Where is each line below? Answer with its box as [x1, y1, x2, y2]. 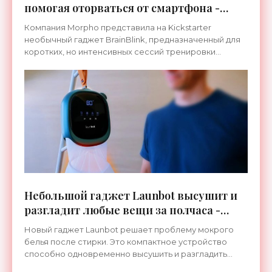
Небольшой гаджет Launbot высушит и [24, 188, 237, 203]
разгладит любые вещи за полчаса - [24, 203, 220, 217]
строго [24, 71, 53, 81]
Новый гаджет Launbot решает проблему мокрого [24, 225, 234, 234]
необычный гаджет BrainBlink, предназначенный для [24, 35, 240, 44]
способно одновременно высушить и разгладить [24, 249, 227, 259]
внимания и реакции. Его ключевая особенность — [24, 59, 234, 69]
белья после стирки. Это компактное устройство [24, 237, 227, 246]
